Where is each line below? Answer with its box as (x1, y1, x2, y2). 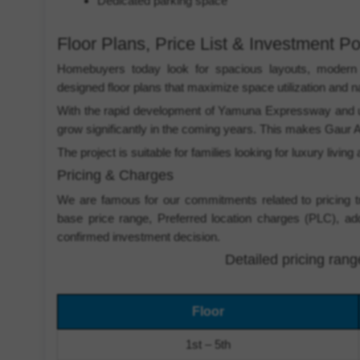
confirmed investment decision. (56, 230, 220, 243)
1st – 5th (185, 337, 231, 351)
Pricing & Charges (56, 167, 174, 183)
